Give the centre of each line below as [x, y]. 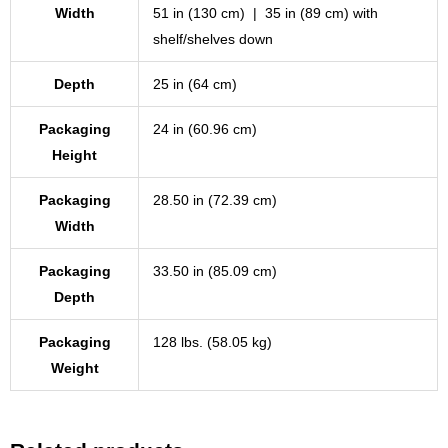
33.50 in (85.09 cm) [215, 270]
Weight [74, 367]
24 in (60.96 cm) [205, 128]
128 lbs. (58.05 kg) [212, 341]
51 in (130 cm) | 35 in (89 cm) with [265, 12]
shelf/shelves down [213, 38]
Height [74, 154]
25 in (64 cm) [195, 83]
